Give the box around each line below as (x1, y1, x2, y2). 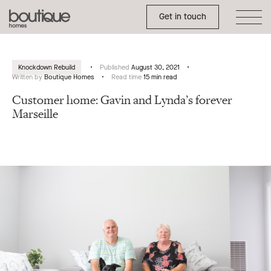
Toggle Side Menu (235, 3, 257, 15)
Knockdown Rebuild (18, 63, 75, 72)
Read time (111, 73, 143, 82)
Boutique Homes (44, 73, 94, 82)
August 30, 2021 (131, 63, 180, 72)
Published (100, 63, 131, 72)
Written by (12, 73, 44, 82)
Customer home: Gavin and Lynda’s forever (12, 93, 232, 108)
